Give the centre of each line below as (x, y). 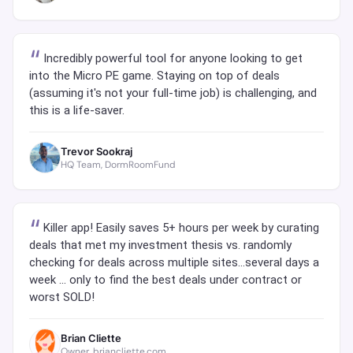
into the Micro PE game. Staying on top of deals (154, 76)
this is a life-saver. (77, 111)
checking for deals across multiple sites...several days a (174, 263)
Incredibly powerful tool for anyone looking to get (173, 59)
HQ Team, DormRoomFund (118, 164)
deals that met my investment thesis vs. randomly (160, 245)
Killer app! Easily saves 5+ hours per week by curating (181, 228)
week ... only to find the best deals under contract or (165, 280)
